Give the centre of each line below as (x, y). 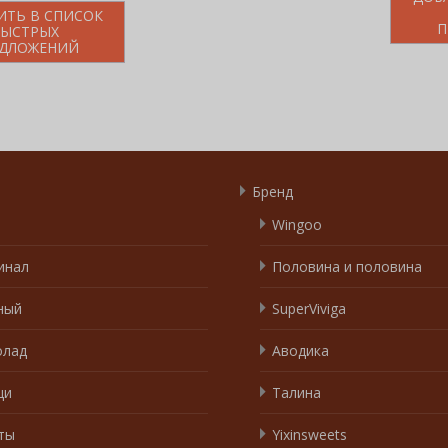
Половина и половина (347, 266)
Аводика (300, 350)
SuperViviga (309, 308)
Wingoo (297, 224)
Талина (296, 392)
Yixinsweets (309, 434)
